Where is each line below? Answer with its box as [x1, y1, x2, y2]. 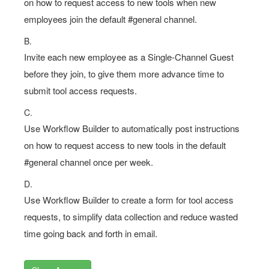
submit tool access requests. [24, 84, 137, 97]
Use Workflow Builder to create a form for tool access [24, 193, 234, 206]
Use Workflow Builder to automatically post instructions [24, 122, 240, 134]
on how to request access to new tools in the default [24, 139, 226, 151]
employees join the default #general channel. [24, 13, 197, 25]
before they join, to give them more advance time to [24, 67, 224, 80]
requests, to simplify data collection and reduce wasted [24, 210, 238, 223]
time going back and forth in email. [24, 227, 157, 240]
